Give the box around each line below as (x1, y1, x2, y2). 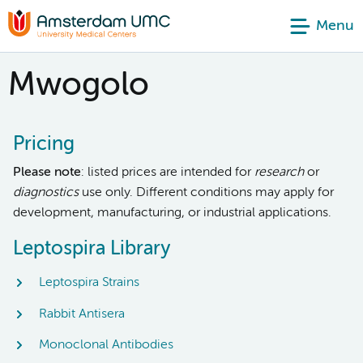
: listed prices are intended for (81, 166, 254, 179)
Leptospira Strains (39, 276, 139, 290)
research (254, 166, 304, 179)
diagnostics (13, 186, 79, 199)
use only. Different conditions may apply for (79, 186, 334, 199)
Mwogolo (8, 70, 149, 102)
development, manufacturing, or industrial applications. (13, 207, 331, 220)
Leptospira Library (13, 239, 170, 258)
